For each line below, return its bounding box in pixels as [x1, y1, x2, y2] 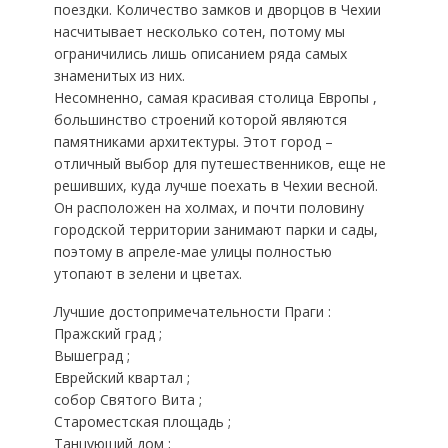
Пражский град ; [53, 324, 162, 343]
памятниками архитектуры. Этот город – [53, 132, 333, 151]
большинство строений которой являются [53, 110, 347, 129]
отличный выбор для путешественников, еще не [53, 154, 386, 173]
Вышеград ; [53, 346, 130, 365]
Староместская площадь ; [53, 412, 231, 431]
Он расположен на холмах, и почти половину [53, 198, 364, 217]
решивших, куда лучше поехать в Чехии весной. [53, 176, 378, 195]
